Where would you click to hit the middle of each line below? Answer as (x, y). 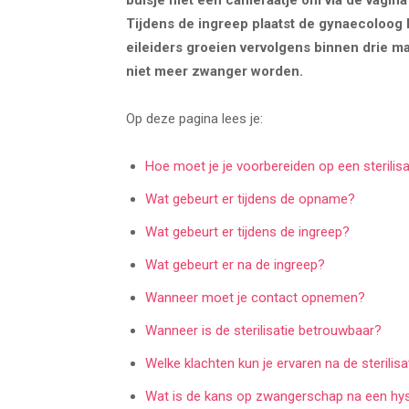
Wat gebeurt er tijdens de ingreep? (247, 232)
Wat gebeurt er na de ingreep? (235, 265)
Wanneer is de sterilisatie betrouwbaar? (263, 330)
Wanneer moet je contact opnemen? (255, 298)
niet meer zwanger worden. (215, 71)
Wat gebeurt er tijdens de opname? (250, 199)
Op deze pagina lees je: (194, 119)
